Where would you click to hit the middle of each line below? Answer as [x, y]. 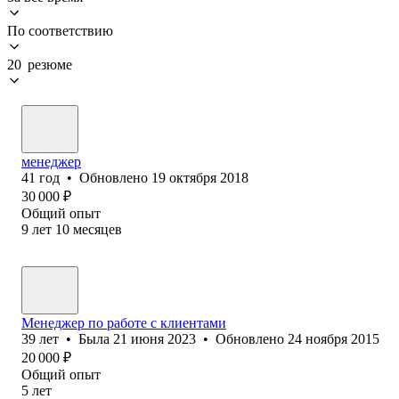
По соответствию [60, 30]
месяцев [98, 229]
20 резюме [40, 64]
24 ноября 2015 [334, 338]
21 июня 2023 [155, 338]
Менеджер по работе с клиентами [124, 322]
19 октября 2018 [200, 177]
